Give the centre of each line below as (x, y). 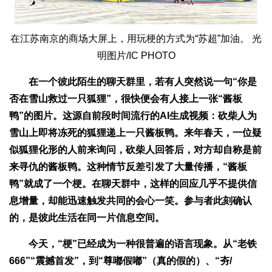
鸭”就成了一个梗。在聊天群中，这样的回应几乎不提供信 (133, 183)
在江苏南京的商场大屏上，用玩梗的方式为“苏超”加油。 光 (136, 38)
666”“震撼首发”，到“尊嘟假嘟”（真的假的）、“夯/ (121, 260)
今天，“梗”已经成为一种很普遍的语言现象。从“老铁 (133, 243)
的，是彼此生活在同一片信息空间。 (87, 217)
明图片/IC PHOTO (136, 55)
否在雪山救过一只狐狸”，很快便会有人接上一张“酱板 (126, 98)
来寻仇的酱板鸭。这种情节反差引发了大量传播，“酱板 (128, 166)
